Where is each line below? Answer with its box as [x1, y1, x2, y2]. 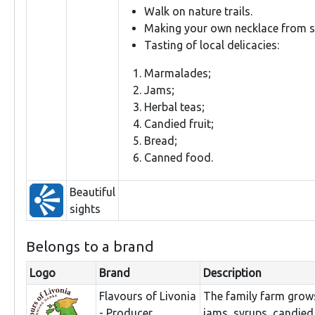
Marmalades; [144, 66, 211, 79]
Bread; [144, 134, 177, 147]
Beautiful [70, 185, 115, 198]
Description [203, 266, 262, 280]
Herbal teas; [144, 100, 205, 113]
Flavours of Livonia [99, 290, 196, 303]
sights [70, 202, 101, 215]
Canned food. [144, 150, 213, 164]
